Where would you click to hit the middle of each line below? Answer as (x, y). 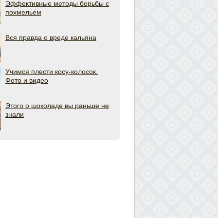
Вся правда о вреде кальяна (51, 37)
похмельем (23, 12)
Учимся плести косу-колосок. (52, 72)
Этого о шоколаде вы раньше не (57, 106)
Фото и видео (27, 80)
